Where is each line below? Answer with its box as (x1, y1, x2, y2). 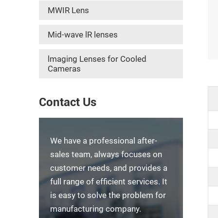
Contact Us (39, 95, 96, 109)
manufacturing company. (50, 204, 141, 214)
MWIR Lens (48, 5, 89, 15)
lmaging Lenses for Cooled (48, 54, 146, 64)
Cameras (48, 64, 81, 73)
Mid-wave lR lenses (48, 30, 118, 39)
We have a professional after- (50, 136, 157, 145)
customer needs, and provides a (50, 163, 167, 173)
